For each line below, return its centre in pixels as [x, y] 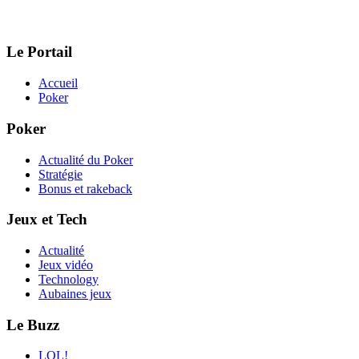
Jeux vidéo [66, 265]
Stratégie [61, 174]
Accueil [58, 83]
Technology [69, 279]
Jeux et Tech [47, 220]
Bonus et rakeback [85, 188]
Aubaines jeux [75, 294]
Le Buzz [33, 325]
